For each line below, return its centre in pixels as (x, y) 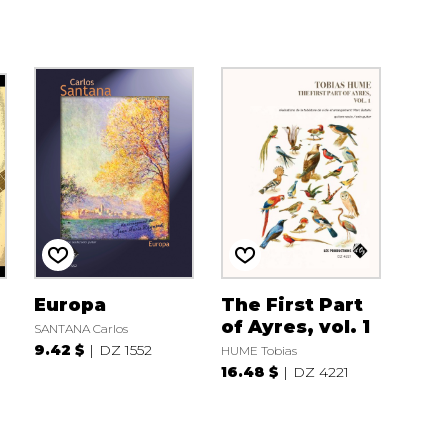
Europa (69, 305)
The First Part (291, 305)
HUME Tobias (258, 351)
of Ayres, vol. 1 (295, 327)
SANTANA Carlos (80, 329)
